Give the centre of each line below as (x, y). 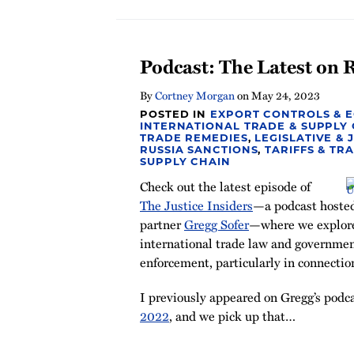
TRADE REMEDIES (194, 137)
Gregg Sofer (217, 224)
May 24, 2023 (286, 95)
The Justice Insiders (196, 205)
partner (162, 224)
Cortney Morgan (195, 95)
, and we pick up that (227, 316)
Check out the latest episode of (225, 186)
